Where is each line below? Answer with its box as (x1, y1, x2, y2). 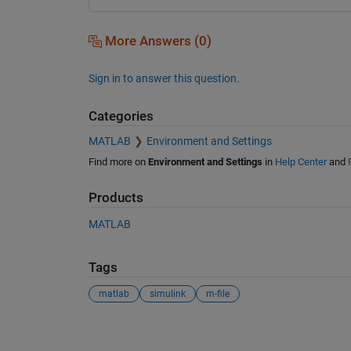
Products (88, 190, 143, 206)
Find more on (88, 156, 148, 168)
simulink (149, 288, 186, 300)
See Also (87, 322, 152, 342)
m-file (205, 288, 230, 300)
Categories (88, 108, 154, 124)
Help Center (274, 156, 327, 168)
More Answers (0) (101, 33, 212, 49)
